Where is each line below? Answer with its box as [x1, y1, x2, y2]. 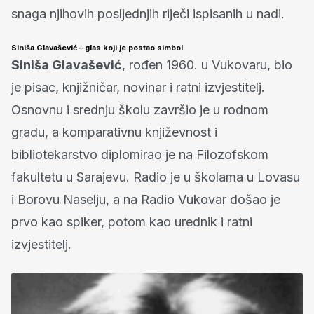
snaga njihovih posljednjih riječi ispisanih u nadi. [11, 6, 285, 21]
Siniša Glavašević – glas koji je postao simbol [11, 43, 183, 53]
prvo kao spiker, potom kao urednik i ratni [11, 214, 252, 229]
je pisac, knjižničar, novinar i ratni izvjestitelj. [11, 79, 265, 95]
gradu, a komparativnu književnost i [11, 124, 217, 139]
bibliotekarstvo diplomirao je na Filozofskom [11, 146, 268, 162]
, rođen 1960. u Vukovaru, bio [122, 57, 292, 72]
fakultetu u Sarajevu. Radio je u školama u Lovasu [11, 169, 300, 184]
